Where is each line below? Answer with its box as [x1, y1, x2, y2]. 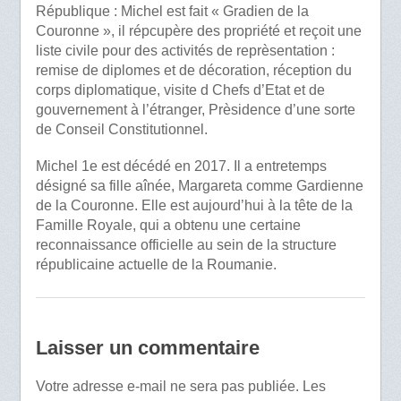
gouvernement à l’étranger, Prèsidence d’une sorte [35, 102, 355, 118]
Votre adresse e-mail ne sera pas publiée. [35, 378, 299, 394]
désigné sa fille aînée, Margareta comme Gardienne [35, 178, 363, 194]
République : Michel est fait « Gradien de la [35, 4, 309, 20]
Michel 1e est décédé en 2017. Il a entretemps [35, 158, 327, 175]
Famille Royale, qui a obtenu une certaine [35, 218, 301, 234]
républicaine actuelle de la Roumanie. [35, 257, 277, 273]
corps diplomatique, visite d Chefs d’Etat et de [35, 82, 325, 98]
